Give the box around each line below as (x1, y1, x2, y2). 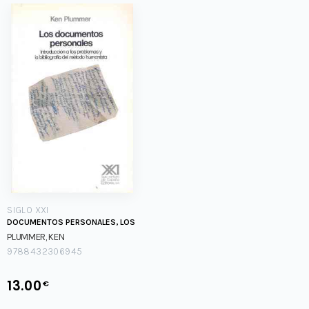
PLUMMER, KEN (7, 231, 65, 242)
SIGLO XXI (7, 204, 49, 215)
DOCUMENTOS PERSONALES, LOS (7, 217, 136, 227)
